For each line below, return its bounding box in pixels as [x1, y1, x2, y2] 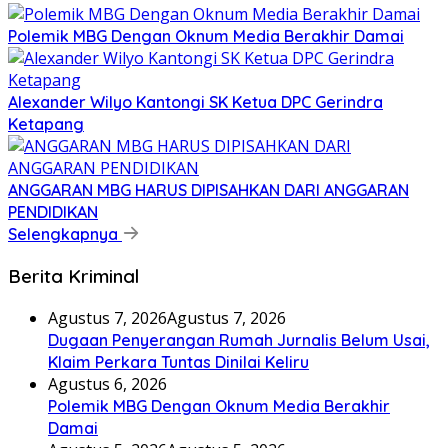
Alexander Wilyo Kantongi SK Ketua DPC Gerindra [8, 92, 383, 113]
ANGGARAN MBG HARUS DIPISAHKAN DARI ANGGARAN [8, 180, 409, 201]
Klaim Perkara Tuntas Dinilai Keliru [48, 351, 309, 372]
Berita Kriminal [8, 263, 139, 288]
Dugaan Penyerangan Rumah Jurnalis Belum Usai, [48, 329, 430, 350]
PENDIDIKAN [8, 202, 98, 223]
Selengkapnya [8, 224, 122, 245]
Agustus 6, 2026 [48, 372, 167, 395]
